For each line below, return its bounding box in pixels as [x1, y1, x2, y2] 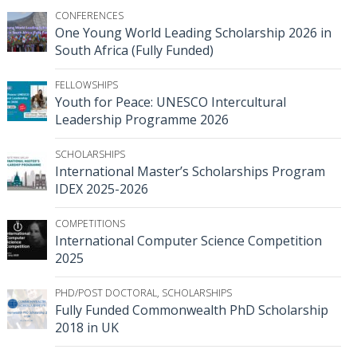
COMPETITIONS [55, 216, 125, 230]
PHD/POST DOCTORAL [55, 285, 157, 300]
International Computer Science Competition [55, 231, 322, 249]
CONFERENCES [55, 8, 124, 22]
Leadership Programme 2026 [55, 110, 229, 128]
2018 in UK [55, 318, 119, 336]
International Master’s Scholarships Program [55, 162, 325, 180]
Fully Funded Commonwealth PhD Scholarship [55, 300, 328, 319]
